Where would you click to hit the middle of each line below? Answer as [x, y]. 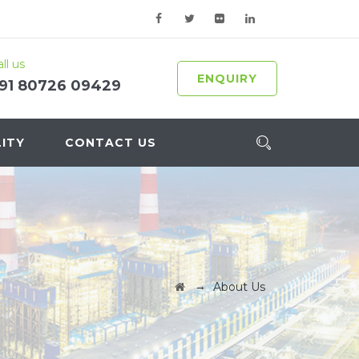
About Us [239, 287]
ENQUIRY [227, 79]
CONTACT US [111, 143]
